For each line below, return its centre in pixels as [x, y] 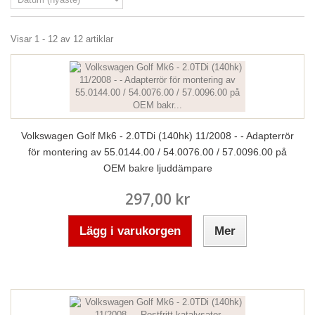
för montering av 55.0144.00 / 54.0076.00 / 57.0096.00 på [157, 152]
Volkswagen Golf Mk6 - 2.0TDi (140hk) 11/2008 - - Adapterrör [157, 136]
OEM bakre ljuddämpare [157, 168]
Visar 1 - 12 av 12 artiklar [62, 39]
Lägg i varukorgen [130, 231]
